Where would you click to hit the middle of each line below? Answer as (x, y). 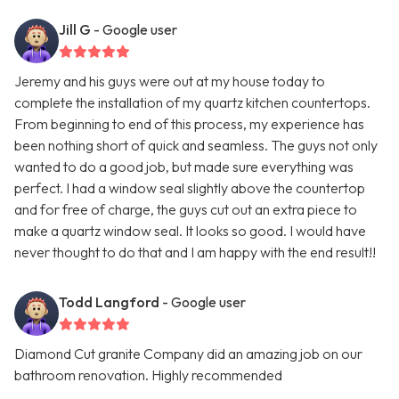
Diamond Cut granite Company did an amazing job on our (188, 354)
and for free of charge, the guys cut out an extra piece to (186, 210)
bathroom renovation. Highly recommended (148, 375)
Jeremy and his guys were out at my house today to (170, 81)
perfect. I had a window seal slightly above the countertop (190, 188)
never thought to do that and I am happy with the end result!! (195, 252)
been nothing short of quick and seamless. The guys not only (196, 146)
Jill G (75, 30)
